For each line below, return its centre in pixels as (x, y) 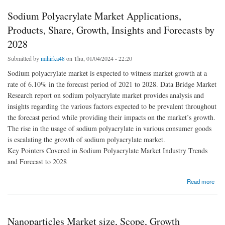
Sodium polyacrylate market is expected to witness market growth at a (107, 73)
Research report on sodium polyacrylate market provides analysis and (106, 95)
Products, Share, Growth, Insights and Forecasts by (111, 30)
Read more (201, 181)
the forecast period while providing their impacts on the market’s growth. (111, 117)
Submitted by (24, 58)
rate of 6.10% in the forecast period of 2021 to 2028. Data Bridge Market (112, 84)
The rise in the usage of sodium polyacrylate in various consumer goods (109, 128)
